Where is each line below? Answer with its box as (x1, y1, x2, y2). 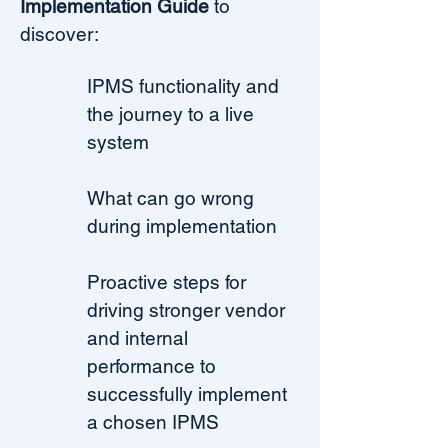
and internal (87, 327, 188, 349)
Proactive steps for (87, 271, 246, 293)
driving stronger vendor (87, 299, 285, 321)
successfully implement (87, 383, 287, 405)
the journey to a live (87, 103, 254, 125)
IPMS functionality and (87, 75, 279, 97)
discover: (20, 23, 99, 45)
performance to (87, 355, 216, 377)
